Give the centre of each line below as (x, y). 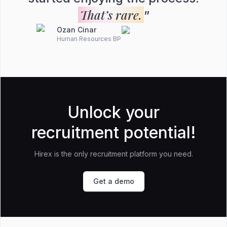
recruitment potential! (113, 133)
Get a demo (113, 181)
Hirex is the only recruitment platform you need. (113, 154)
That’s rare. (111, 15)
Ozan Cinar (76, 30)
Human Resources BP (89, 39)
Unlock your (113, 112)
